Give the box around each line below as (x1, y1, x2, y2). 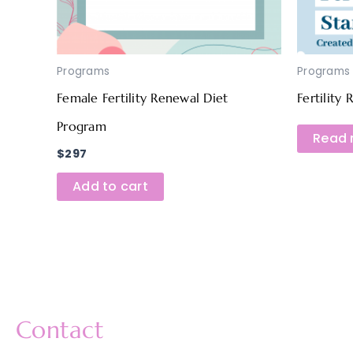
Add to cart (72, 176, 148, 195)
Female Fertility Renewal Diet (57, 89, 229, 106)
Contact (16, 314, 104, 344)
